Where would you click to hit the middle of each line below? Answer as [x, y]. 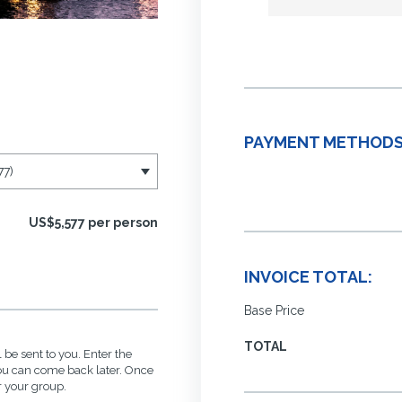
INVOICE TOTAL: [308, 277]
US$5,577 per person [93, 222]
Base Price [274, 311]
